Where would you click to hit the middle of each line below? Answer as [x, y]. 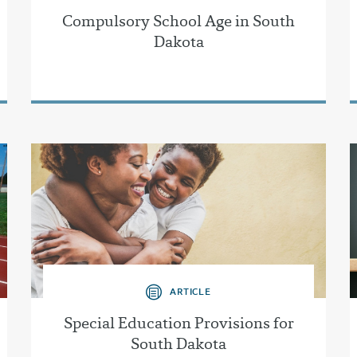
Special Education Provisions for [178, 322]
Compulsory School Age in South [178, 21]
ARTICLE [190, 291]
